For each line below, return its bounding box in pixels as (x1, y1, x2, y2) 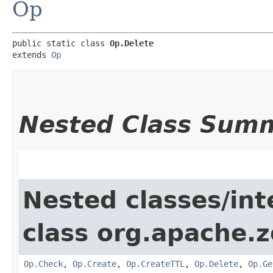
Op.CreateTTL (126, 258, 185, 269)
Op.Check (24, 258, 63, 269)
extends (12, 49, 51, 60)
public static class (12, 38, 110, 48)
